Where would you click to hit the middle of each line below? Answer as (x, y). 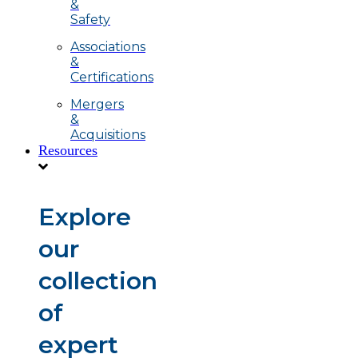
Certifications (112, 77)
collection (98, 280)
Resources (68, 150)
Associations (108, 46)
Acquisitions (108, 134)
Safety (90, 19)
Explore (85, 217)
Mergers (97, 104)
